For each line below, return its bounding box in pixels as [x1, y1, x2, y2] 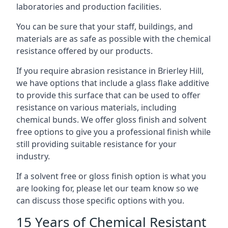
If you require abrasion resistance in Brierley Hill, [16, 65, 204, 76]
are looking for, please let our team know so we [16, 183, 198, 194]
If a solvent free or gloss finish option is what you [16, 170, 206, 182]
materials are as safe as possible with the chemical [16, 33, 211, 44]
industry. [16, 151, 50, 162]
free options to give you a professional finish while [16, 126, 211, 137]
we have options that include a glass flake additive [16, 77, 209, 89]
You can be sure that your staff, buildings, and [16, 21, 193, 32]
